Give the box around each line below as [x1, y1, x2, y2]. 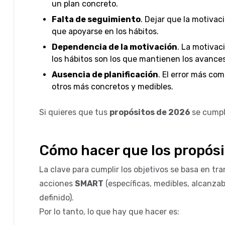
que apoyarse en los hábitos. [52, 26, 159, 36]
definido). [39, 192, 74, 202]
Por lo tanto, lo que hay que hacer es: [39, 206, 179, 216]
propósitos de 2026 [109, 107, 192, 117]
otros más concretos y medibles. [52, 81, 173, 91]
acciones [39, 178, 75, 188]
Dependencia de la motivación [52, 42, 177, 52]
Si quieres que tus [39, 107, 109, 117]
